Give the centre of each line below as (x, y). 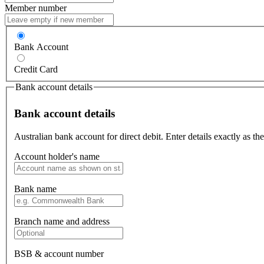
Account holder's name (57, 156)
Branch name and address (62, 221)
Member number (36, 8)
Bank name (35, 189)
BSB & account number (59, 253)
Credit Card (36, 70)
